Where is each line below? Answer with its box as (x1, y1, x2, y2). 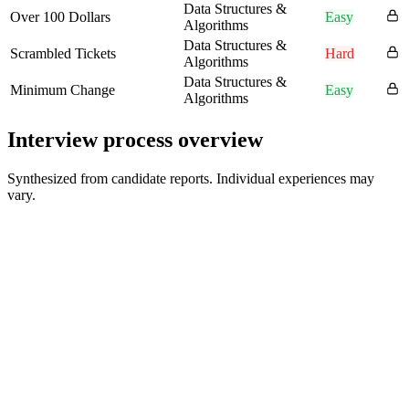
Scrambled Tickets (10, 46, 116, 62)
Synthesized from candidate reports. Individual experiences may (7, 171, 374, 187)
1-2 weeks (7, 303, 67, 320)
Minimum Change (10, 82, 115, 99)
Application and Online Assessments (7, 266, 277, 286)
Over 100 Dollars (10, 9, 110, 26)
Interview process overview (7, 128, 263, 152)
